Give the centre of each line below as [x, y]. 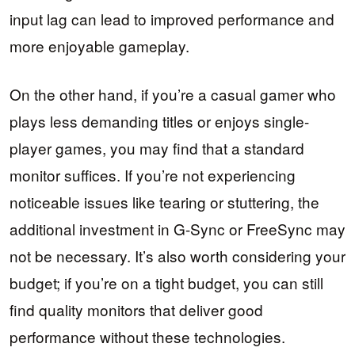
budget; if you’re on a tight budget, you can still [166, 282]
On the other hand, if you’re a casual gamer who [173, 94]
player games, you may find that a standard [157, 147]
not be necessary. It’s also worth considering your [177, 255]
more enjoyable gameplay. [99, 46]
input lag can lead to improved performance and [172, 19]
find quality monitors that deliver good [136, 309]
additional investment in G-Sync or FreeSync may [177, 228]
